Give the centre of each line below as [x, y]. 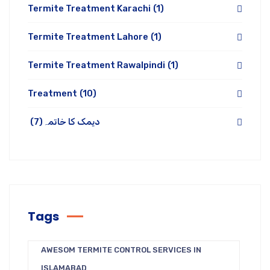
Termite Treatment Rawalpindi [96, 65]
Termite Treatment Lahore [88, 37]
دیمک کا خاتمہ [71, 122]
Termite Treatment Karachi [89, 9]
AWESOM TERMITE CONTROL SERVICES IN [121, 250]
